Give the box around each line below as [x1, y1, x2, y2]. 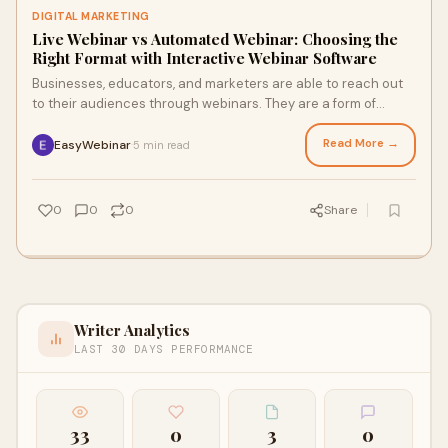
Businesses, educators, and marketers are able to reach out [32, 75, 403, 92]
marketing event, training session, [32, 115, 241, 132]
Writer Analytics [73, 319, 190, 340]
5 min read [133, 137, 190, 152]
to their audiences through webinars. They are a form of [32, 95, 376, 112]
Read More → [322, 135, 399, 151]
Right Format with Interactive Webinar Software [32, 48, 377, 68]
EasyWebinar [54, 136, 131, 153]
